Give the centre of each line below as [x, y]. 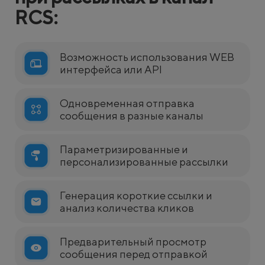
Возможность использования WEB [147, 57]
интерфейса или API [111, 70]
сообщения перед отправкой [134, 254]
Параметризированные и [124, 150]
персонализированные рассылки [144, 162]
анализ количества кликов [127, 208]
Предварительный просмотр [133, 242]
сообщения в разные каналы [132, 116]
